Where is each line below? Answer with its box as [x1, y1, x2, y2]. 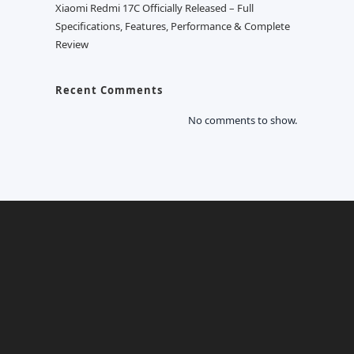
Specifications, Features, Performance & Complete [55, 19, 290, 33]
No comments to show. [188, 113, 297, 127]
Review [55, 37, 88, 51]
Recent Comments [55, 83, 163, 97]
